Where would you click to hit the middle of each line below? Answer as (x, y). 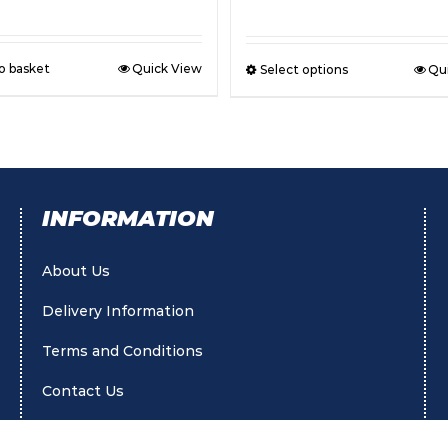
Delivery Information (118, 311)
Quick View (167, 68)
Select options (303, 70)
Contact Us (83, 391)
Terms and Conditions (123, 351)
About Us (76, 271)
